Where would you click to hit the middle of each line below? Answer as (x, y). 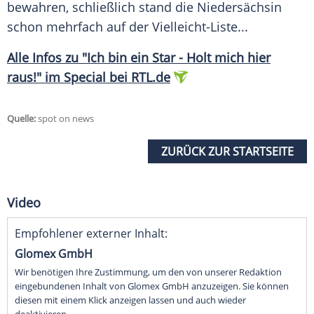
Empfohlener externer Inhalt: (91, 234)
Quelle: (21, 119)
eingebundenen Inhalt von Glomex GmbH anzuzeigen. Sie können (152, 286)
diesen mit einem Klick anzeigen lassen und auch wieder (130, 300)
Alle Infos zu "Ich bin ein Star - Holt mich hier (139, 58)
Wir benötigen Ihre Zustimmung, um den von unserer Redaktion (148, 272)
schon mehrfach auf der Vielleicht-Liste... (128, 27)
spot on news (65, 119)
